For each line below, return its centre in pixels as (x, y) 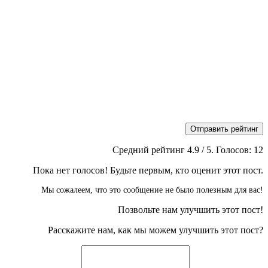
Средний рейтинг (150, 150)
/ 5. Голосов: (226, 150)
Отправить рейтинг (224, 129)
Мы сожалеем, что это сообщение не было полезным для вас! (152, 190)
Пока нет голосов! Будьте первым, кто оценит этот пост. (148, 170)
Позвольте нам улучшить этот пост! (191, 210)
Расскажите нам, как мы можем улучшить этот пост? (156, 230)
